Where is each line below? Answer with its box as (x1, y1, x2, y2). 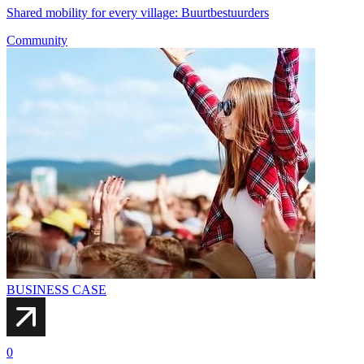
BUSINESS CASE (6, 282, 106, 297)
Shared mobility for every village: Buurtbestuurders (6, 5, 269, 19)
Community (6, 32, 67, 47)
